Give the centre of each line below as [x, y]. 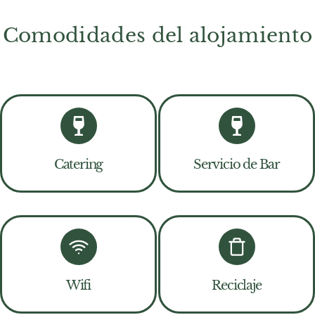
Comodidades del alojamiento [157, 36]
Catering [78, 165]
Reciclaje [237, 286]
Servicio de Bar [237, 165]
